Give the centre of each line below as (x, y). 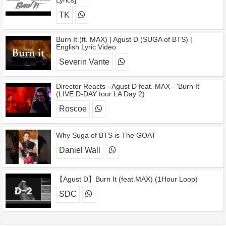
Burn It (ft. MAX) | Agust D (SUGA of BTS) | (124, 39)
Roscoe (73, 109)
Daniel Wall (80, 150)
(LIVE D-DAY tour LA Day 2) (100, 94)
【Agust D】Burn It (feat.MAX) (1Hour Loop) (127, 179)
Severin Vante (84, 62)
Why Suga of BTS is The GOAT (106, 135)
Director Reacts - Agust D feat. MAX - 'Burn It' (128, 86)
